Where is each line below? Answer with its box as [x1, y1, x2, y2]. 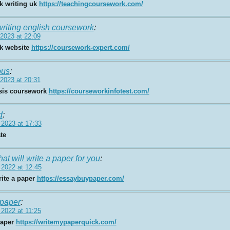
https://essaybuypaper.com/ [36, 174, 124, 182]
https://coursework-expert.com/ [31, 43, 130, 51]
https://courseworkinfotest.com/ [48, 87, 149, 95]
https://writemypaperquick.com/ [15, 218, 117, 226]
